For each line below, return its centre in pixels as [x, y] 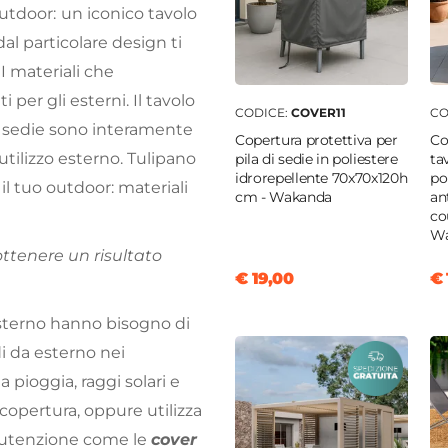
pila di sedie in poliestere [316, 159]
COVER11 [318, 113]
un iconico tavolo [129, 14]
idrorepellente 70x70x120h [321, 178]
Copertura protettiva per [316, 140]
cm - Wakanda [283, 197]
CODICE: [263, 113]
